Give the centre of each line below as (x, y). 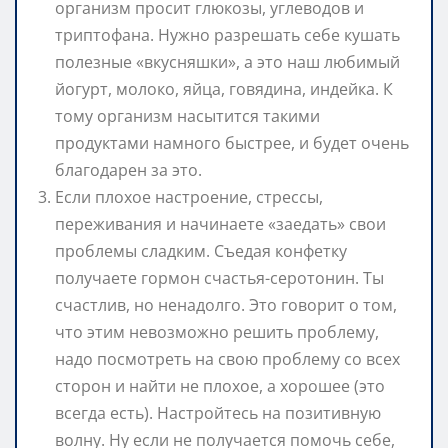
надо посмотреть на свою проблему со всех (227, 358)
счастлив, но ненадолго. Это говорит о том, (226, 304)
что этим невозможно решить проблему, (217, 331)
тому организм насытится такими (187, 115)
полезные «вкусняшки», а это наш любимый (227, 61)
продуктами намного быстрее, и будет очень (232, 142)
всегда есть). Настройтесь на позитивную (218, 412)
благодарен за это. (128, 169)
